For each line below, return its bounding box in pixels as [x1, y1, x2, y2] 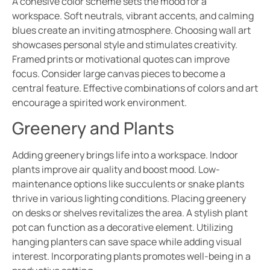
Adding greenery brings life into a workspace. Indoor [12, 148, 238, 162]
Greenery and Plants [12, 116, 174, 140]
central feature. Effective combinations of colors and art [12, 81, 258, 95]
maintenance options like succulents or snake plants [12, 177, 244, 191]
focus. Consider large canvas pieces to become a [12, 66, 225, 80]
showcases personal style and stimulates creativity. [12, 37, 237, 51]
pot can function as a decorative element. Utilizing [12, 221, 233, 234]
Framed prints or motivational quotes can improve [12, 52, 230, 66]
